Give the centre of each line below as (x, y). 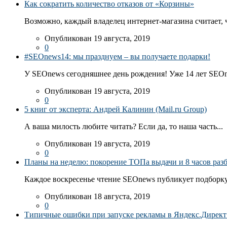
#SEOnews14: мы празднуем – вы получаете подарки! (117, 57)
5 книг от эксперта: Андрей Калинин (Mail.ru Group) (116, 109)
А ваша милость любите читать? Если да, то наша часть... (124, 127)
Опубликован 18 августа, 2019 (97, 197)
